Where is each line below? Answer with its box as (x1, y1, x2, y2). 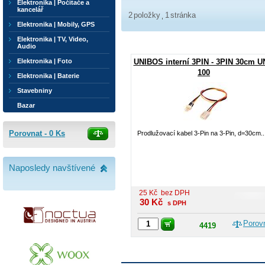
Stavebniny (17, 87, 52, 94)
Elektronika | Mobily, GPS (17, 21, 95, 28)
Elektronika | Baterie (17, 72, 79, 79)
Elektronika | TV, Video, (17, 35, 88, 43)
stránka (170, 11, 196, 20)
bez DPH (161, 189, 190, 197)
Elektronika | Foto (17, 57, 72, 64)
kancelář (17, 6, 43, 13)
